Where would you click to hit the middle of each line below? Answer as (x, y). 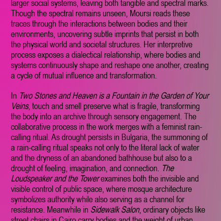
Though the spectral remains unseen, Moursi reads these (101, 13)
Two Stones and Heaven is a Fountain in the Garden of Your (114, 96)
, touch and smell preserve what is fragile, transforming (114, 106)
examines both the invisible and (149, 179)
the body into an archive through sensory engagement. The (104, 116)
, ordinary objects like (172, 210)
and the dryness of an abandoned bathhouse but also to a (102, 158)
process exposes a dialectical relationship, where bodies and (106, 55)
